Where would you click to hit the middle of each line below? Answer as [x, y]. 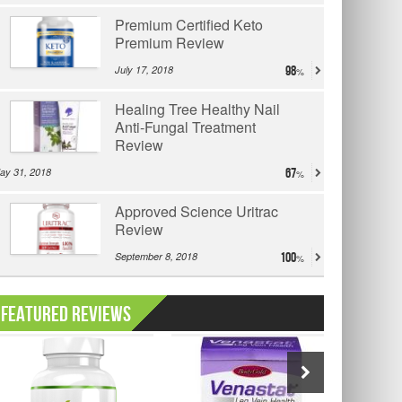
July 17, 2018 [144, 70]
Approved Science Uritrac [197, 212]
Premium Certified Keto [189, 25]
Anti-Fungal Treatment [185, 127]
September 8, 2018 [156, 257]
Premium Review [170, 43]
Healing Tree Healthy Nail [197, 109]
